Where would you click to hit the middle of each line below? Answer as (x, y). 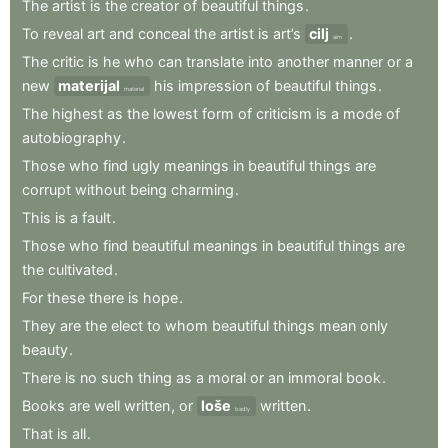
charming (202, 189)
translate (215, 61)
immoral (315, 377)
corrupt (46, 189)
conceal (164, 33)
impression (215, 85)
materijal (89, 85)
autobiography (71, 137)
